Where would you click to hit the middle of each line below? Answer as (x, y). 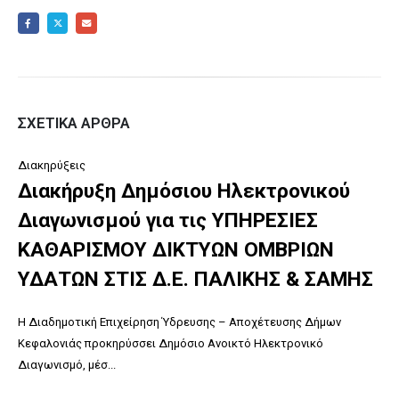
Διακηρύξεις (52, 165)
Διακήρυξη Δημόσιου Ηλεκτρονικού (184, 191)
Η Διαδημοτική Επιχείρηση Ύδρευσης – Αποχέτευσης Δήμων (179, 322)
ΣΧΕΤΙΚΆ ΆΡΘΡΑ (74, 122)
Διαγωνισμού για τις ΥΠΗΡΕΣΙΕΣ (168, 220)
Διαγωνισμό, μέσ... (67, 364)
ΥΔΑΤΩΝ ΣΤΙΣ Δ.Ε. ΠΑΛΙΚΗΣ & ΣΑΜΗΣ (195, 279)
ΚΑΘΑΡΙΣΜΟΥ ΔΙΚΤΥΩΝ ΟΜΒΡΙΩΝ (176, 249)
